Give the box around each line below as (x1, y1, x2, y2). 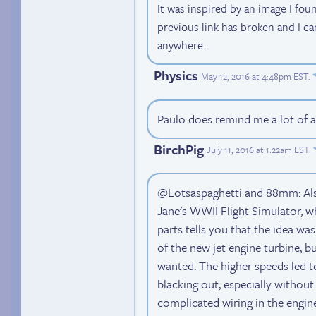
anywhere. (157, 37, 205, 54)
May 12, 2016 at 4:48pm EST (201, 68, 308, 83)
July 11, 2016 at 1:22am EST (207, 142, 309, 157)
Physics (154, 66, 198, 85)
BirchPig (154, 139, 204, 159)
